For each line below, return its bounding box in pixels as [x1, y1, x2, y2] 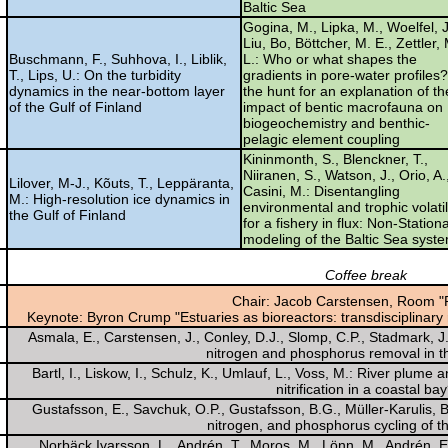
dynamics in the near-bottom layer [9, 82, 225, 99]
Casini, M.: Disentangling [243, 182, 400, 199]
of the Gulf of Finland [9, 98, 142, 115]
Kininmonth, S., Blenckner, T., [243, 150, 428, 167]
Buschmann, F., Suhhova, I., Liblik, [9, 50, 227, 67]
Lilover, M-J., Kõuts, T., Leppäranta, [9, 174, 234, 191]
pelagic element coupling [243, 130, 400, 147]
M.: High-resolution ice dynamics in [9, 190, 230, 207]
